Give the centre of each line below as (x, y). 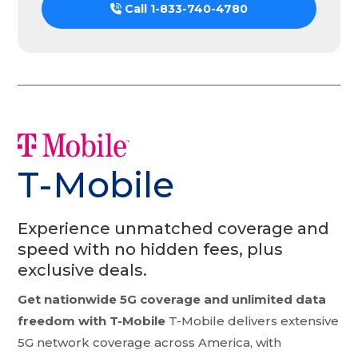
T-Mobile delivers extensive (253, 320)
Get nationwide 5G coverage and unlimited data (172, 299)
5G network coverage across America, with (150, 342)
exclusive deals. (83, 270)
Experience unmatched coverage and (174, 228)
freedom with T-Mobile (92, 320)
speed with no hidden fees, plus (151, 249)
